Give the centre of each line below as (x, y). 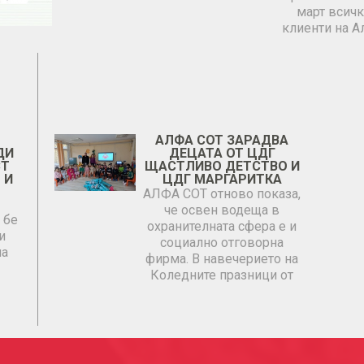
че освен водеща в (222, 210)
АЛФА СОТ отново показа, (222, 194)
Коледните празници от (222, 275)
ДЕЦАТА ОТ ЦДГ (222, 153)
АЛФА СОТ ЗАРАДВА (222, 140)
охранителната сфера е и (222, 226)
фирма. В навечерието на (222, 259)
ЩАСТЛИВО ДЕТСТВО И (222, 166)
